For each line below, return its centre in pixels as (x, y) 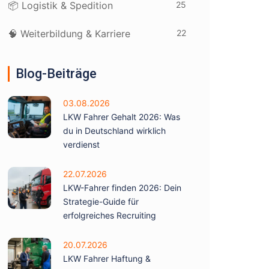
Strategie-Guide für (101, 201)
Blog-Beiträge (56, 74)
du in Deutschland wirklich (114, 131)
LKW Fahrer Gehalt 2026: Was (122, 117)
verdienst (81, 144)
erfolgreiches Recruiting (110, 215)
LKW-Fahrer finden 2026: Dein (122, 188)
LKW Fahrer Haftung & (107, 258)
